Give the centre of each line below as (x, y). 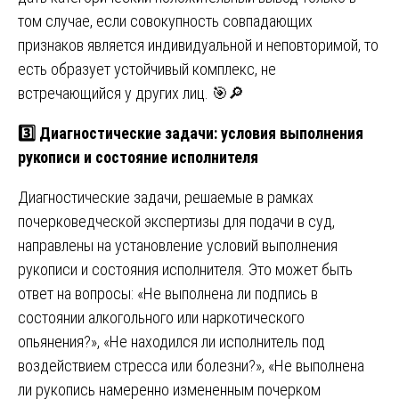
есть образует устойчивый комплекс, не (147, 69)
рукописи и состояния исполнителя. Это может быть (185, 269)
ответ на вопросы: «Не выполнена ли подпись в (168, 293)
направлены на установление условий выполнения (178, 245)
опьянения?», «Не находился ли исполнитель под (171, 341)
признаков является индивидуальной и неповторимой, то (198, 45)
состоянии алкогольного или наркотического (161, 317)
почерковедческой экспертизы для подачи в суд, (176, 221)
